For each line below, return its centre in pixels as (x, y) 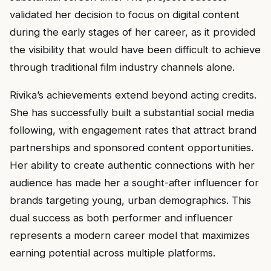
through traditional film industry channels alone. (122, 67)
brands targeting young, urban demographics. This (130, 200)
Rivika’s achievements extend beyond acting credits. (133, 95)
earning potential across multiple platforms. (113, 253)
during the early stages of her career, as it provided (132, 32)
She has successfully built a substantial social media (132, 112)
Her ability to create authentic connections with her (132, 165)
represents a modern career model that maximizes (130, 235)
